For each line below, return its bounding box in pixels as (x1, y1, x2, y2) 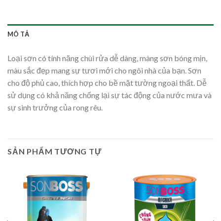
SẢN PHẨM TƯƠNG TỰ (7, 147, 102, 156)
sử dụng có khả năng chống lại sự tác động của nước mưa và (7, 90, 212, 100)
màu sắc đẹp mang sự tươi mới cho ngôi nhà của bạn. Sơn (7, 66, 201, 75)
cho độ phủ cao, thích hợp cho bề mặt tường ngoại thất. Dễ (7, 78, 207, 88)
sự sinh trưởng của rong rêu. (7, 103, 103, 112)
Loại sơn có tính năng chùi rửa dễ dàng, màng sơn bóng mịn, (7, 53, 207, 63)
